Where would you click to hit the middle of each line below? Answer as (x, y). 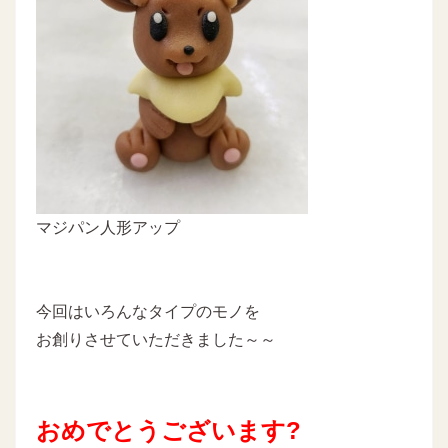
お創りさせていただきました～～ (156, 339)
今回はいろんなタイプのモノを (148, 311)
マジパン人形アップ (108, 227)
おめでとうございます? (168, 430)
